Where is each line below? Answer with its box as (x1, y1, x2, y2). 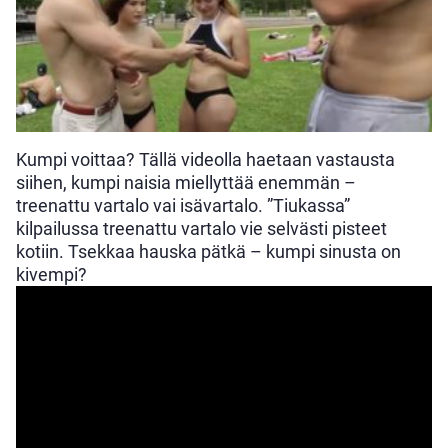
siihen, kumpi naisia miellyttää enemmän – (16, 172, 356, 193)
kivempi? (16, 264, 87, 285)
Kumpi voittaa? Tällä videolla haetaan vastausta (16, 149, 395, 170)
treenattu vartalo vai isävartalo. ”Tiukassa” (16, 195, 350, 216)
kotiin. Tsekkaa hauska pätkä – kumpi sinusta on (16, 241, 401, 262)
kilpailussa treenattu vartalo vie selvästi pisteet (16, 218, 387, 239)
